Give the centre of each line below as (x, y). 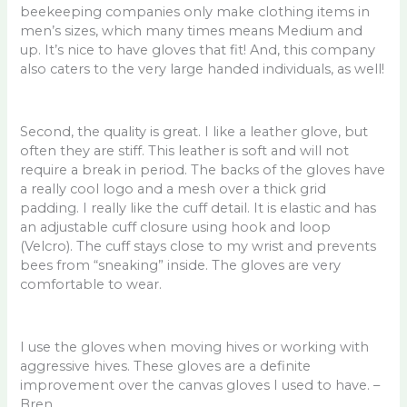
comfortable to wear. (91, 284)
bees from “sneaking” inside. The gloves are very (181, 265)
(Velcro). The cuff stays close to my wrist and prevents (199, 246)
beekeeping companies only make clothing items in (195, 11)
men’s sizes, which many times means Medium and (192, 30)
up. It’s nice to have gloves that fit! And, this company (198, 50)
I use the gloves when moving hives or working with (195, 347)
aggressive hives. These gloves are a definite (166, 366)
